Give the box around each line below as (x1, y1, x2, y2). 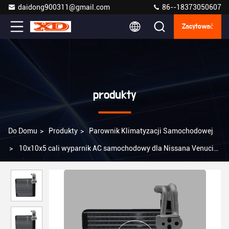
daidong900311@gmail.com (18, 3, 110, 11)
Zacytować (182, 23, 213, 30)
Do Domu (8, 127, 37, 135)
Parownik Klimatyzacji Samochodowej (89, 127, 213, 135)
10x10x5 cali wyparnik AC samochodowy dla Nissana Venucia (19, 144, 218, 152)
